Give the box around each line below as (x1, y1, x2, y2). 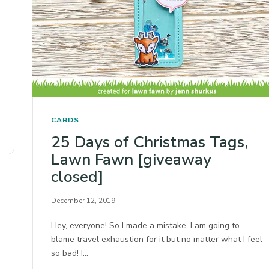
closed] (51, 166, 103, 187)
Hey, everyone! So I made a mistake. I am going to (51, 219, 240, 231)
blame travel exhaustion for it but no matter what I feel (51, 233, 263, 245)
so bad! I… (51, 247, 89, 259)
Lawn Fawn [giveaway (51, 148, 211, 170)
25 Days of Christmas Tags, (51, 131, 248, 153)
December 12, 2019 (51, 195, 115, 205)
